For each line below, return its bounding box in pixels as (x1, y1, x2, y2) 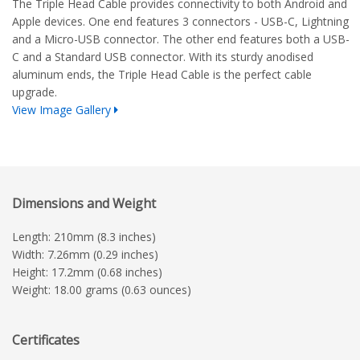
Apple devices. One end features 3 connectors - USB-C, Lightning (12, 13, 349, 29)
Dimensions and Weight (12, 194, 156, 212)
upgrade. (12, 84, 57, 100)
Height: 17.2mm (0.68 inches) (12, 264, 162, 280)
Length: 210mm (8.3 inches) (12, 228, 156, 244)
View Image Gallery (12, 101, 111, 117)
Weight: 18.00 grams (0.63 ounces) (12, 281, 191, 297)
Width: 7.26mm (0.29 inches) (12, 246, 158, 262)
